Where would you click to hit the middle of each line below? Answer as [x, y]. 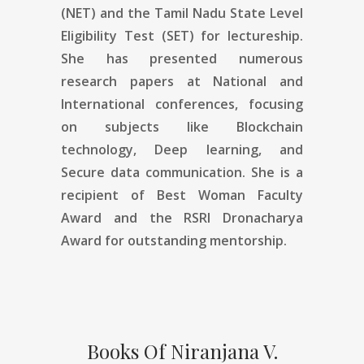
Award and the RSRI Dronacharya [182, 217]
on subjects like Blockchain [182, 126]
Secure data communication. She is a [182, 172]
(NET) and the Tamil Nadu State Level [182, 13]
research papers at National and [182, 81]
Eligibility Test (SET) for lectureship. [182, 35]
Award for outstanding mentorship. [174, 240]
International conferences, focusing [182, 104]
